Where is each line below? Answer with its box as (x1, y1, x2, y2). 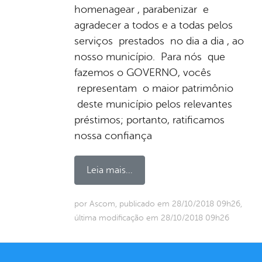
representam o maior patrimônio (74, 82, 233, 94)
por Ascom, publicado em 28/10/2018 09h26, (74, 199, 242, 208)
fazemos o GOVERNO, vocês (74, 66, 211, 78)
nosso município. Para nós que (74, 50, 225, 63)
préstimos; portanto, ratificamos (74, 113, 225, 126)
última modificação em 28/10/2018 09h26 (74, 213, 229, 222)
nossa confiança (74, 129, 152, 142)
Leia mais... (87, 164, 133, 175)
